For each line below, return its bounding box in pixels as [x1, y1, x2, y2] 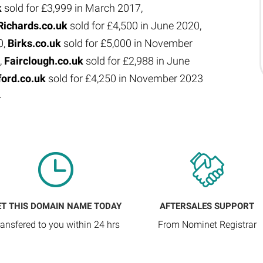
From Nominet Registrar [157, 219, 257, 230]
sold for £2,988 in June [83, 55, 190, 67]
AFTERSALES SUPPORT [160, 201, 255, 211]
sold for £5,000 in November [61, 37, 193, 49]
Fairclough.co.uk [4, 55, 83, 67]
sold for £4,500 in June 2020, [68, 19, 201, 32]
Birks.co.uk [8, 37, 61, 49]
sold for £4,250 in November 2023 [46, 72, 203, 85]
